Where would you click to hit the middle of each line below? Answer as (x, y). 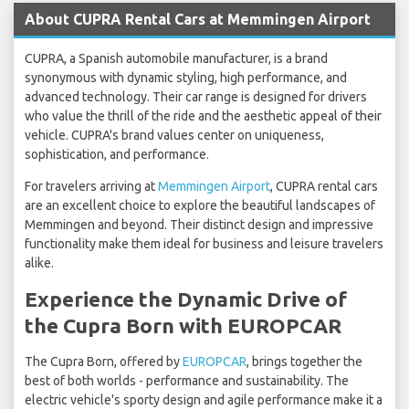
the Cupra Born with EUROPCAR (183, 326)
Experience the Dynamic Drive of (186, 299)
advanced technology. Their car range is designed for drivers (196, 97)
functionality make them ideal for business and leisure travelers (204, 244)
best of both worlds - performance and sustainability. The (187, 381)
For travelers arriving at (91, 187)
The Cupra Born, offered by (104, 362)
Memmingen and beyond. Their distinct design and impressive (199, 225)
